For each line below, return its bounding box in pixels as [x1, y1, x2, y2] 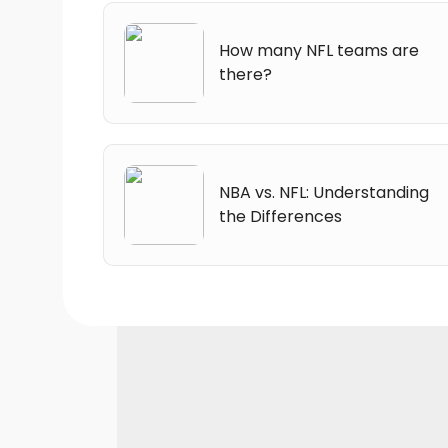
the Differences [219, 204, 342, 228]
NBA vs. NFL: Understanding [219, 180, 429, 204]
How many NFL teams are [219, 38, 419, 62]
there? [219, 62, 272, 86]
